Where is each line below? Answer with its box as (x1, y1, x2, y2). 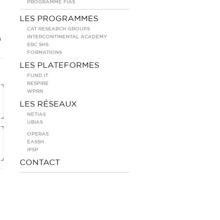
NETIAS (27, 112, 46, 117)
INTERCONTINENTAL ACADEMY (27, 34, 107, 39)
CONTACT (20, 159, 60, 166)
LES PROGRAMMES (20, 15, 98, 23)
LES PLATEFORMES (20, 61, 99, 69)
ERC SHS (27, 42, 49, 47)
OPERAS (27, 132, 49, 137)
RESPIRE (27, 81, 49, 86)
